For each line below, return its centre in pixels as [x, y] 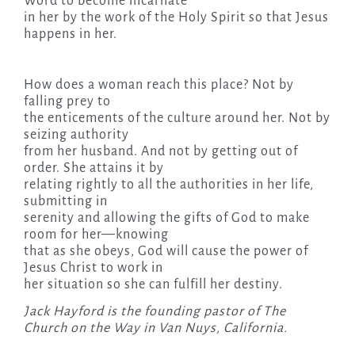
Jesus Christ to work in [93, 267]
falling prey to [67, 101]
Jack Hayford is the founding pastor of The [155, 311]
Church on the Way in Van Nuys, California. [155, 328]
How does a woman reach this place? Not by [158, 84]
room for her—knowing [96, 234]
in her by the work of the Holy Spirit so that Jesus [176, 17]
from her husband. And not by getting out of [160, 151]
